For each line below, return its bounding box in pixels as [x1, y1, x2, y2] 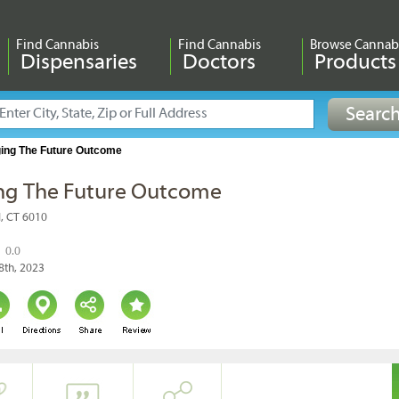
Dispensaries [16, 53, 137, 74]
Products [309, 53, 396, 74]
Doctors [178, 53, 256, 74]
